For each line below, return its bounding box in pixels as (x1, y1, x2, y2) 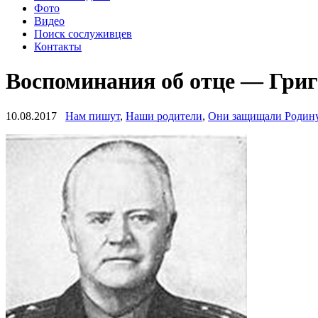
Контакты (34, 40, 82, 53)
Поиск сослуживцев (34, 27, 132, 40)
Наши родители (126, 109, 202, 122)
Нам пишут (65, 109, 120, 122)
